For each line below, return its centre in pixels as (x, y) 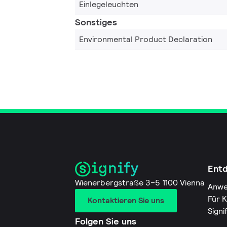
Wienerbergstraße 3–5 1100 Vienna (140, 183)
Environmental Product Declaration (146, 39)
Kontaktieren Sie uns (126, 201)
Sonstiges (96, 22)
